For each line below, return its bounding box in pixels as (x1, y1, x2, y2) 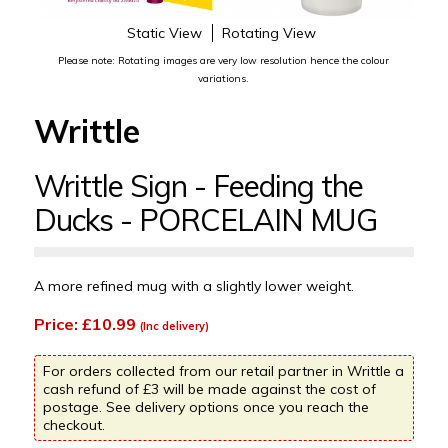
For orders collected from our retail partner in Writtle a (42, 361, 404, 380)
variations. (198, 71, 250, 85)
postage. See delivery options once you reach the (42, 397, 369, 416)
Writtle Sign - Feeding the (33, 166, 363, 205)
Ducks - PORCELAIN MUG (33, 200, 377, 239)
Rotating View (221, 23, 316, 42)
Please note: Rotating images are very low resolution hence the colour (58, 53, 390, 67)
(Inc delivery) (139, 318, 209, 333)
